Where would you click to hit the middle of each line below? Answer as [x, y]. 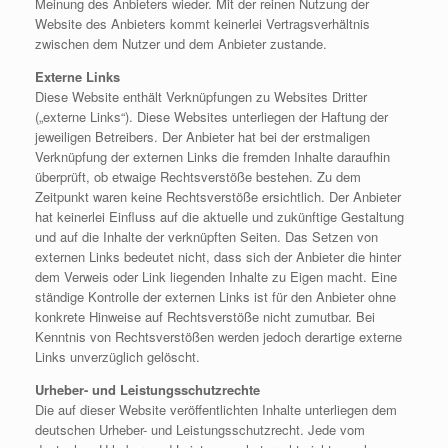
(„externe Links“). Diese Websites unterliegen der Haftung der [211, 116]
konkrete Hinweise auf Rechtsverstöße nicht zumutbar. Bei [205, 316]
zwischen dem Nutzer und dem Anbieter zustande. [181, 43]
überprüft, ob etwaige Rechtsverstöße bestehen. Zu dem [198, 176]
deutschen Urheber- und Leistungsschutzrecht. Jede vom [200, 429]
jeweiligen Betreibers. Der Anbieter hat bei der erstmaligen [202, 136]
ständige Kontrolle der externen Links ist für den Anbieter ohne [215, 296]
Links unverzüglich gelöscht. [117, 356]
